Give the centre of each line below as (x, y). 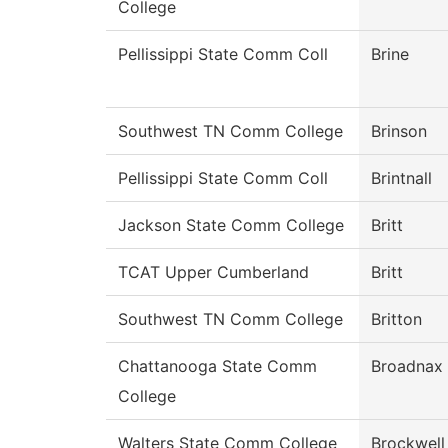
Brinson (399, 131)
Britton (396, 319)
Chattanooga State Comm (217, 366)
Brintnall (401, 178)
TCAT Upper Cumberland (213, 272)
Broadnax (407, 366)
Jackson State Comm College (231, 225)
